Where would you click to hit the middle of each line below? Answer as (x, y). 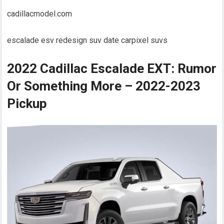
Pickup (27, 103)
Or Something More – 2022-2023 (104, 86)
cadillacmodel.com (40, 13)
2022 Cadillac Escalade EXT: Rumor (112, 68)
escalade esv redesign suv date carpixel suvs (87, 40)
